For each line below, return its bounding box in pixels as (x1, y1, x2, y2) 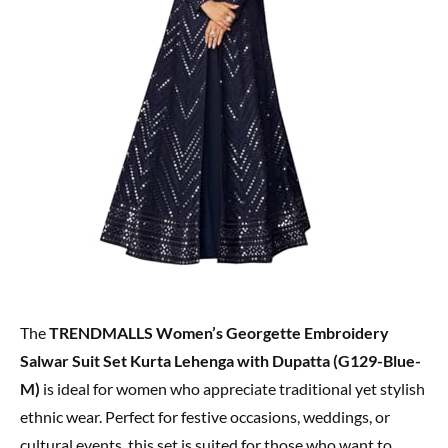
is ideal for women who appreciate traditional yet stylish (40, 378, 425, 398)
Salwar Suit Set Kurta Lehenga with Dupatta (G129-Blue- (20, 350, 421, 370)
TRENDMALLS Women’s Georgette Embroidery (49, 322, 389, 342)
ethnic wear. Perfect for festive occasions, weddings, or (20, 406, 390, 426)
